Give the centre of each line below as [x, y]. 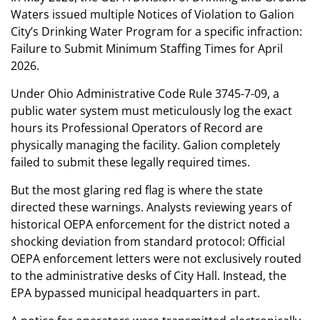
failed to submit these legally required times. [130, 162]
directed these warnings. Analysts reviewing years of [151, 207]
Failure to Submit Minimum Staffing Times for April [147, 49]
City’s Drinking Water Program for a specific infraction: [156, 32]
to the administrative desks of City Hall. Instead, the [149, 276]
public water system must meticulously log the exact [151, 111]
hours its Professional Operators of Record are [137, 128]
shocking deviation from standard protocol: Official [148, 242]
